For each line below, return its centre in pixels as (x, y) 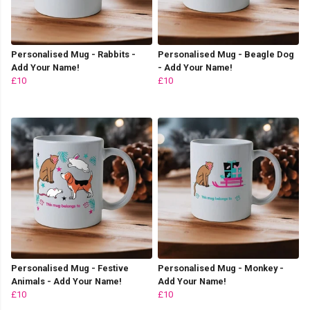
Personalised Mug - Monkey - (221, 268)
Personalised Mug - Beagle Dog (226, 54)
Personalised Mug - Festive (70, 268)
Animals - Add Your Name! (66, 281)
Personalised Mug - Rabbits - (73, 54)
